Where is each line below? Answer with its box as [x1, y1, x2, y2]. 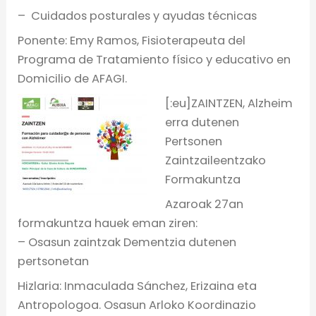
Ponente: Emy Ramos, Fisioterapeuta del [18, 32, 246, 49]
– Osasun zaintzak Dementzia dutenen [18, 234, 237, 251]
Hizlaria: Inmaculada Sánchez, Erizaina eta [18, 278, 257, 295]
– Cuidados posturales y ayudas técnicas [18, 7, 257, 24]
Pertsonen [164, 133, 222, 150]
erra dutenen [164, 114, 239, 131]
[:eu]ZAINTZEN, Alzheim [164, 95, 293, 112]
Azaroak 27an [164, 196, 243, 213]
